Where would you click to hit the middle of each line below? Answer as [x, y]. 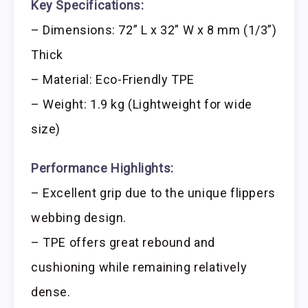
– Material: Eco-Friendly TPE [113, 79]
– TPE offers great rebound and [123, 242]
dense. [51, 291]
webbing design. [79, 217]
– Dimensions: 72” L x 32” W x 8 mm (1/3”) [154, 30]
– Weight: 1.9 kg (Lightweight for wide [142, 104]
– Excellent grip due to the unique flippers [153, 192]
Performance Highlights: [102, 168]
